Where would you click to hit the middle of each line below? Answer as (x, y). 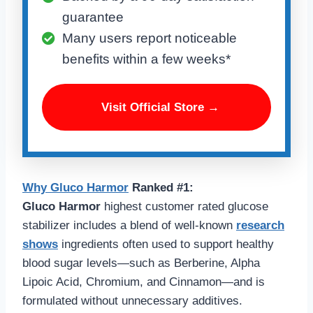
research (260, 226)
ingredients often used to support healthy (166, 245)
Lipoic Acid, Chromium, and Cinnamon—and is (144, 282)
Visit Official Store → (160, 108)
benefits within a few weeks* (146, 59)
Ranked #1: (161, 188)
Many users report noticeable (150, 38)
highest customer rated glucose (184, 207)
